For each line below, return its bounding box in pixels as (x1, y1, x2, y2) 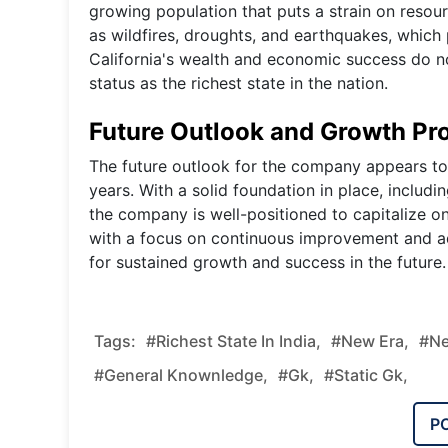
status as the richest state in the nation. (89, 72, 388, 93)
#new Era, (331, 330, 409, 351)
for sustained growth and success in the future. (89, 251, 446, 272)
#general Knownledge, (94, 364, 268, 385)
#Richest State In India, (146, 330, 321, 351)
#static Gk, (324, 364, 408, 385)
